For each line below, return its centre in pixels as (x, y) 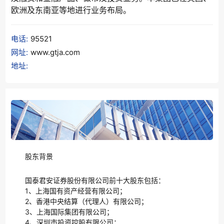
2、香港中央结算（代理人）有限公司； (79, 201)
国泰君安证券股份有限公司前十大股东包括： (88, 180)
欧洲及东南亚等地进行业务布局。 (71, 10)
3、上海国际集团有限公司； (62, 212)
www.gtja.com (55, 52)
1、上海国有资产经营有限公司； (69, 191)
